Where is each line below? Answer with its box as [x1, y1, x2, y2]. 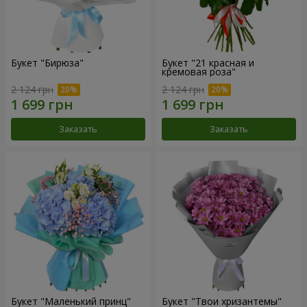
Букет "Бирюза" [11, 56, 84, 70]
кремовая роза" [162, 65, 236, 79]
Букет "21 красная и [162, 56, 254, 70]
